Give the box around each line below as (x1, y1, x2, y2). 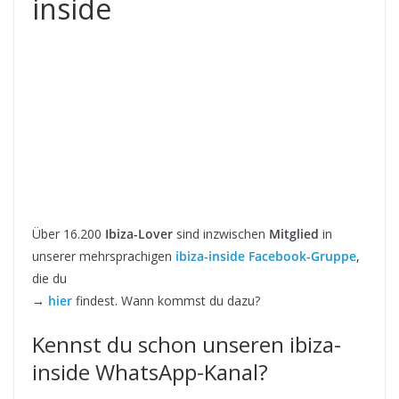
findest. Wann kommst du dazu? (72, 292, 260, 310)
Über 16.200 (32, 225, 105, 243)
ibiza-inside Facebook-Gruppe (175, 248, 356, 265)
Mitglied (269, 225, 319, 243)
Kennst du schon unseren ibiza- (32, 330, 341, 360)
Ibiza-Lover (105, 225, 173, 243)
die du (32, 270, 67, 288)
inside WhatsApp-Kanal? (32, 357, 268, 387)
